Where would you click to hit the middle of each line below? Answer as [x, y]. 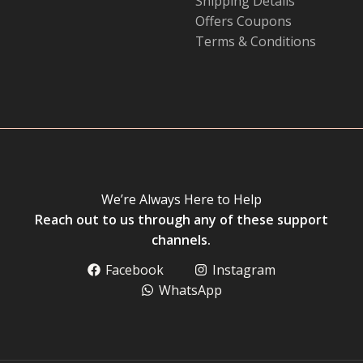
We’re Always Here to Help [181, 200]
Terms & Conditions [256, 41]
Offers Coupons [243, 21]
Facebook [135, 270]
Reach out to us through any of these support [181, 220]
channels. [181, 240]
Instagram [243, 270]
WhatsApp [190, 290]
